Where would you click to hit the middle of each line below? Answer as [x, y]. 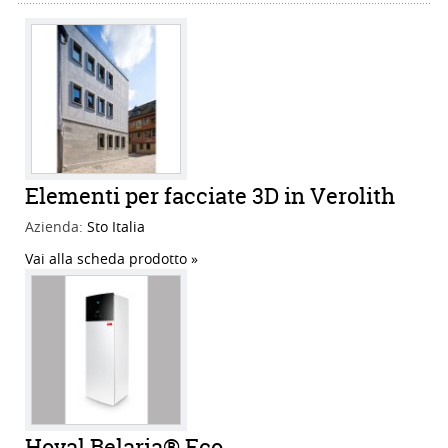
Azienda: [56, 227]
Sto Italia [116, 227]
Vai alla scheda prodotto [106, 259]
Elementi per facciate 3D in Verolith [210, 196]
